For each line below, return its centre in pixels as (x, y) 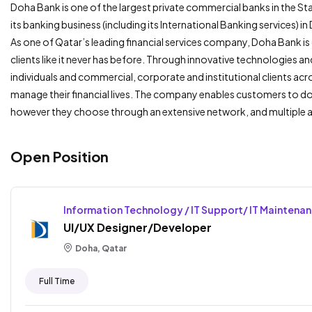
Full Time (57, 281)
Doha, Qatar (100, 248)
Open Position (60, 157)
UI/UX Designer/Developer (138, 227)
